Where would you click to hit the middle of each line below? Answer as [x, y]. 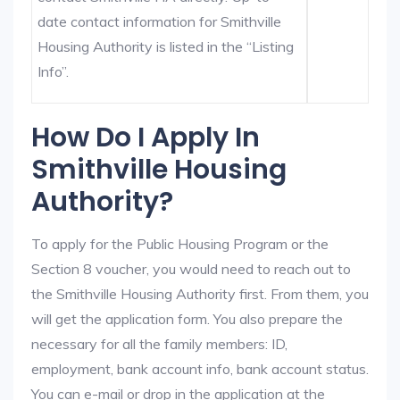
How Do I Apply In [146, 137]
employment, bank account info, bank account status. [200, 369]
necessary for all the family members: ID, [159, 344]
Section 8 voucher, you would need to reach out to [191, 269]
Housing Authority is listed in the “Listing [166, 46]
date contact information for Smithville [160, 21]
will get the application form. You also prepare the [187, 319]
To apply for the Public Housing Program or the [180, 244]
